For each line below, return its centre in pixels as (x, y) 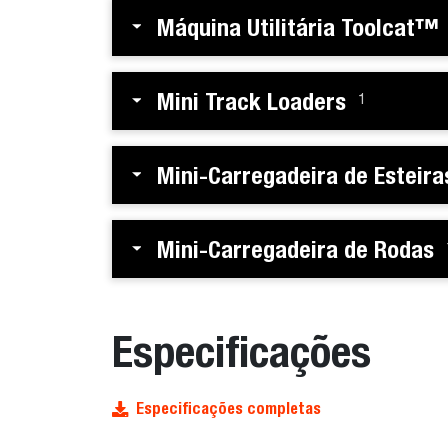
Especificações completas (228, 408)
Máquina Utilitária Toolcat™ (298, 26)
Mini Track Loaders (251, 100)
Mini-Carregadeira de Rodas (295, 248)
